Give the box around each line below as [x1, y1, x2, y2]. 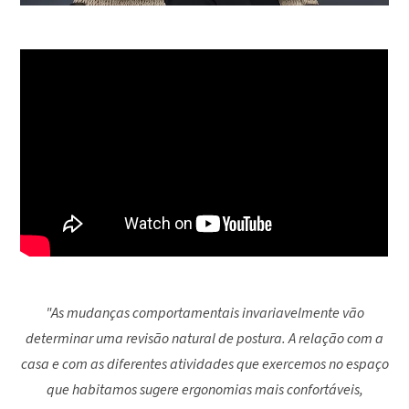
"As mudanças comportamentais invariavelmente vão [45, 302, 364, 323]
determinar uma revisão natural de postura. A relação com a [26, 328, 383, 349]
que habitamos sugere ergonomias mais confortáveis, [46, 379, 363, 400]
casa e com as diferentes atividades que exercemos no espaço [20, 353, 389, 374]
